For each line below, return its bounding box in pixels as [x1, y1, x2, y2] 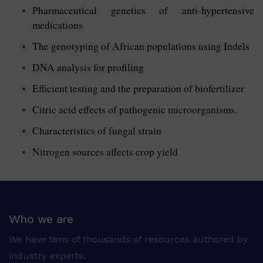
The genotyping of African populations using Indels [32, 39, 249, 53]
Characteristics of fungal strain [32, 123, 161, 137]
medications [32, 18, 83, 32]
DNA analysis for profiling [32, 60, 144, 74]
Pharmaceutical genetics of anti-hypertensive [32, 3, 254, 17]
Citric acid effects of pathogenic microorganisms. [32, 102, 237, 116]
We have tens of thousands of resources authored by [9, 233, 248, 245]
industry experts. [9, 249, 86, 261]
